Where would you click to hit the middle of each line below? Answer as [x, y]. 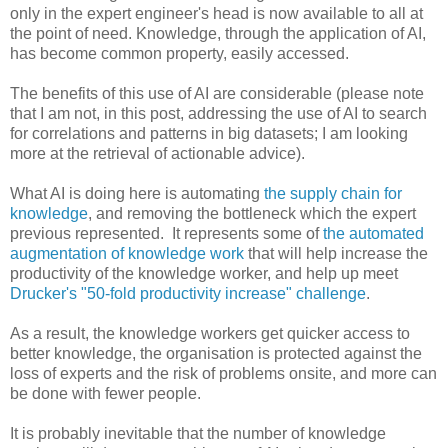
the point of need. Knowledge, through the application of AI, [218, 33]
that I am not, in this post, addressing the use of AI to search [218, 113]
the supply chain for [333, 193]
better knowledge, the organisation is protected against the [216, 353]
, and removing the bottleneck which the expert [252, 213]
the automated [371, 233]
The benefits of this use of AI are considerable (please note [217, 93]
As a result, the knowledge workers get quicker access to [210, 333]
